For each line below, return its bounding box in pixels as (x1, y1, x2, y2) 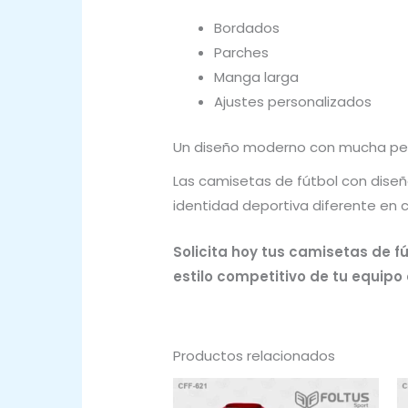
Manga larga (214, 67, 299, 87)
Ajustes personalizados (214, 92, 372, 112)
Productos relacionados (173, 346, 335, 366)
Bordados (214, 18, 280, 38)
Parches (214, 43, 269, 63)
